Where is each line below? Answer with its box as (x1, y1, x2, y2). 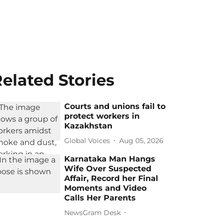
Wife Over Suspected (64, 164, 152, 173)
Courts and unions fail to (64, 102, 166, 111)
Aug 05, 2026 (119, 136, 164, 145)
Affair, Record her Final (64, 174, 159, 183)
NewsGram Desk (64, 208, 121, 217)
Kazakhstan (64, 121, 113, 130)
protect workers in (64, 111, 140, 121)
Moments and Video (64, 183, 147, 193)
